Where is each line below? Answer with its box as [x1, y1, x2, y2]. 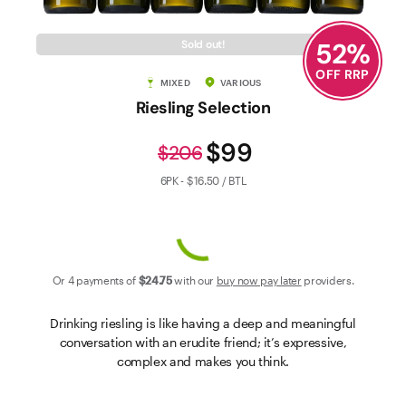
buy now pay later [216, 274, 302, 286]
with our [174, 274, 215, 286]
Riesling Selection [135, 97, 271, 119]
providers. [304, 274, 354, 286]
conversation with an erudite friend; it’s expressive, [59, 334, 347, 350]
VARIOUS [219, 77, 262, 88]
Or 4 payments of [52, 274, 136, 286]
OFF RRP [315, 66, 370, 82]
